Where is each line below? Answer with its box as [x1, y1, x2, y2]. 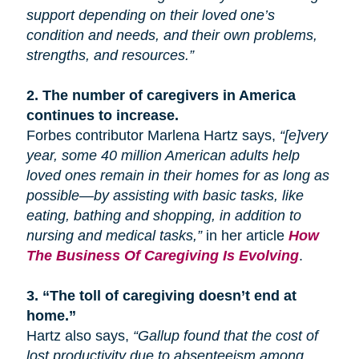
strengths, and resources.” [26, 46, 194, 63]
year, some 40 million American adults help [26, 147, 300, 163]
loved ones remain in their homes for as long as [26, 167, 329, 184]
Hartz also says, [26, 327, 133, 344]
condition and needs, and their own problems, [26, 26, 317, 43]
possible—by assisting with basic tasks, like [26, 187, 304, 204]
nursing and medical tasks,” [26, 227, 202, 244]
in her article [201, 227, 288, 244]
